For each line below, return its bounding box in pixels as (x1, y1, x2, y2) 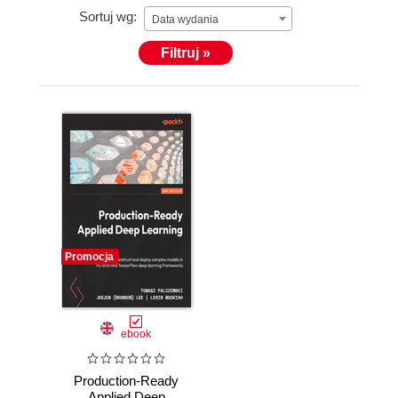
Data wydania (152, 13, 219, 26)
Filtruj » (161, 45, 211, 60)
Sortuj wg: (79, 9, 137, 25)
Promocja (65, 251, 114, 263)
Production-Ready (74, 373, 179, 389)
